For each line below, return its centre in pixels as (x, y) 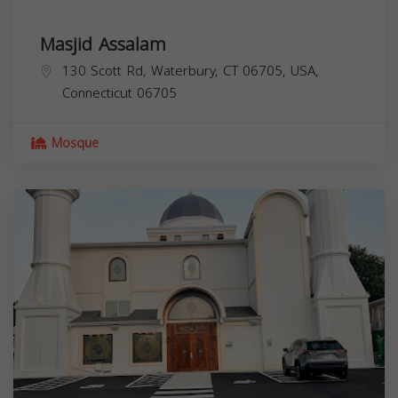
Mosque (73, 143)
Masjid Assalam (103, 44)
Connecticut (97, 93)
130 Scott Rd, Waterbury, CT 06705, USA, (191, 71)
